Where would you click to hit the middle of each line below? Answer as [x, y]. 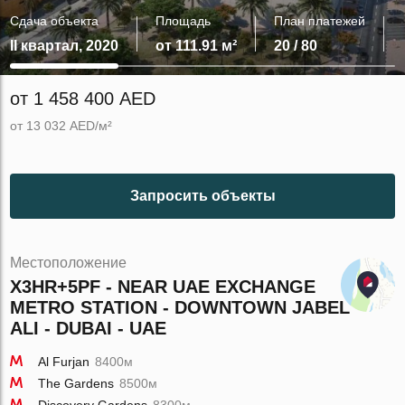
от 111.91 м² [197, 46]
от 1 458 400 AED [83, 99]
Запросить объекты [202, 196]
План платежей [320, 21]
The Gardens [76, 383]
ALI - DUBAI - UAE [89, 328]
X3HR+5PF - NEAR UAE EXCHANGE [163, 287]
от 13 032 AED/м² [61, 126]
